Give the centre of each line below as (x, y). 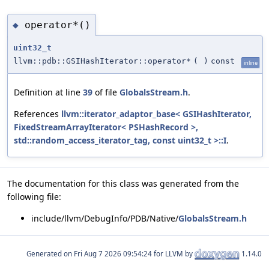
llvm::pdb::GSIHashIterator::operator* (102, 61)
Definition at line (48, 92)
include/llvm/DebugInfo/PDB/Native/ (105, 219)
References (38, 114)
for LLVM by (173, 253)
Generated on (50, 253)
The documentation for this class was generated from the (123, 184)
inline (251, 63)
